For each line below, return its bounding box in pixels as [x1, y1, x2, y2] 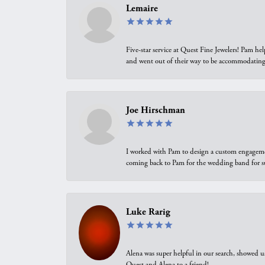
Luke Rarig [126, 206, 170, 218]
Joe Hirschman [126, 105, 185, 116]
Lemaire [126, 3, 158, 14]
